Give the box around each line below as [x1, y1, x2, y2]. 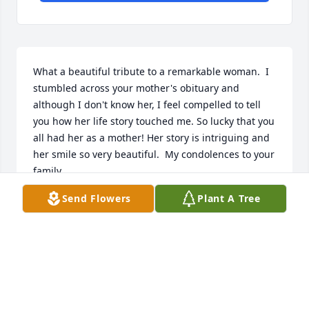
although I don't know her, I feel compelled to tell [33, 98, 261, 112]
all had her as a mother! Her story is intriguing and [33, 131, 270, 145]
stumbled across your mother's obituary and [33, 81, 239, 95]
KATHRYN [33, 196, 79, 210]
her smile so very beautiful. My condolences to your [33, 148, 275, 161]
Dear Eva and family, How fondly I [99, 279, 257, 292]
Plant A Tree [197, 192, 261, 205]
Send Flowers [61, 192, 132, 205]
